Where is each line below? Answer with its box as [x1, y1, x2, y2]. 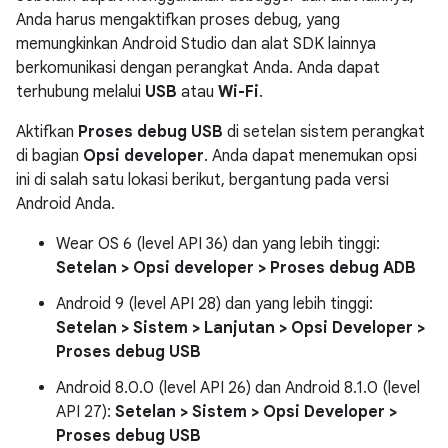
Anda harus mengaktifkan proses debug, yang [16, 10, 340, 30]
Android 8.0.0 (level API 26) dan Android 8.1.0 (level [56, 378, 420, 398]
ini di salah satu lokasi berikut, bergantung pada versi [16, 170, 389, 190]
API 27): [56, 402, 115, 422]
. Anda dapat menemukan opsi [204, 146, 417, 166]
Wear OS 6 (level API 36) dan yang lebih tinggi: [56, 234, 380, 254]
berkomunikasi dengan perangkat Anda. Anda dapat [16, 58, 380, 78]
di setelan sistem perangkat [223, 122, 425, 142]
